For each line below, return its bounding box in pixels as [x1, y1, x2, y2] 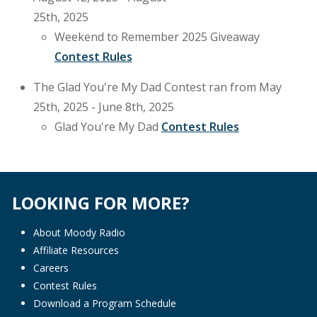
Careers [33, 260, 69, 275]
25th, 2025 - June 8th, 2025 [33, 98, 174, 115]
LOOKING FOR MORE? [11, 190, 190, 214]
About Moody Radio [33, 225, 125, 239]
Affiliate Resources [33, 243, 119, 257]
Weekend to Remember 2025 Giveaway [54, 28, 260, 45]
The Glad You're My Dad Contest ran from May [33, 79, 282, 95]
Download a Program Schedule [33, 296, 176, 310]
